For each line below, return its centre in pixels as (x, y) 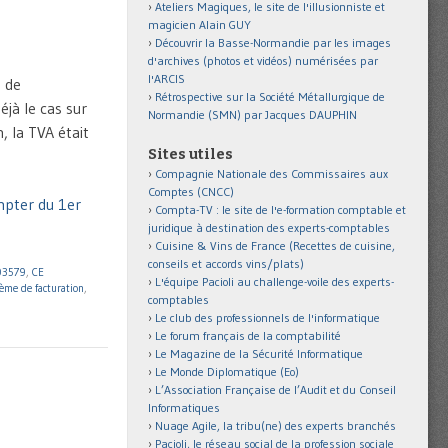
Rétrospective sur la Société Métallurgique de (270, 96)
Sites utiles (190, 154)
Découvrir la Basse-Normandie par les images (273, 42)
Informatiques (184, 407)
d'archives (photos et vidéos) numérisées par (263, 60)
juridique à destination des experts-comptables (269, 227)
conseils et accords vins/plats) (226, 263)
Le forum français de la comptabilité (248, 335)
